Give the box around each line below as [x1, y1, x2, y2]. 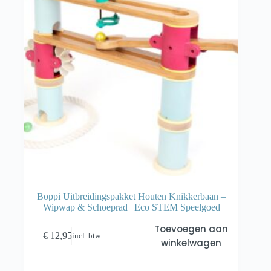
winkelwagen [160, 237, 221, 250]
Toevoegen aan [154, 223, 228, 236]
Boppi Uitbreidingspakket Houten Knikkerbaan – [37, 191, 226, 202]
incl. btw [72, 231, 101, 240]
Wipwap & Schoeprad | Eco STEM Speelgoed [42, 202, 220, 213]
